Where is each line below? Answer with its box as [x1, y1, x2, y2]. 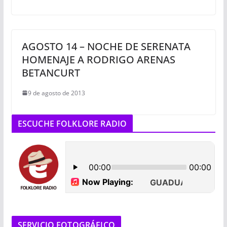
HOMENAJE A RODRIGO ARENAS [21, 52, 175, 66]
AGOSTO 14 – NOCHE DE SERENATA [21, 39, 191, 53]
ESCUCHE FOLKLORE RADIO [17, 118, 127, 129]
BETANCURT [21, 65, 80, 80]
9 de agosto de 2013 [27, 88, 85, 97]
